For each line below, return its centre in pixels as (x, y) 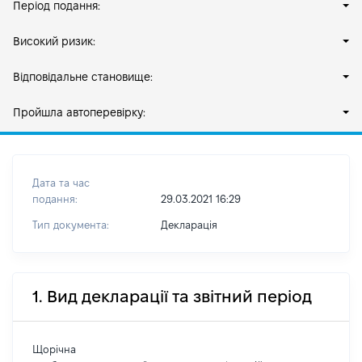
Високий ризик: (54, 41)
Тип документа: (71, 225)
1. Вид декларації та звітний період (172, 297)
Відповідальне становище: (83, 77)
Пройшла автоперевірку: (79, 112)
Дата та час (61, 183)
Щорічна (54, 349)
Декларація (189, 225)
